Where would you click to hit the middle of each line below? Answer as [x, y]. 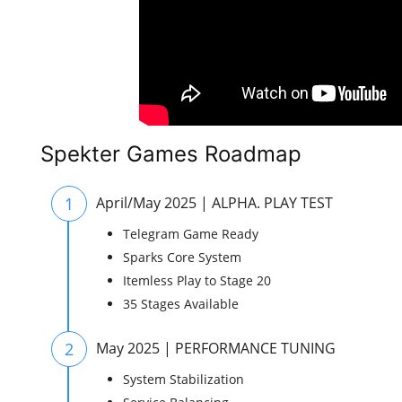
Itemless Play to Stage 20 [197, 280]
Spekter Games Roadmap [171, 154]
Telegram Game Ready [191, 234]
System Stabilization [184, 379]
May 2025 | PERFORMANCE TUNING [216, 348]
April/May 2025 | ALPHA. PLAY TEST [214, 203]
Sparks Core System [182, 257]
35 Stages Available [181, 304]
